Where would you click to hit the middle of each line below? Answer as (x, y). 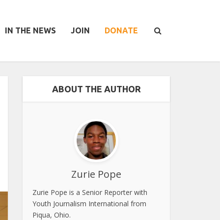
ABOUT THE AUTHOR (96, 89)
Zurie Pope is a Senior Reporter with (90, 192)
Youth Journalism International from (89, 204)
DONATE (121, 30)
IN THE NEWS (30, 30)
